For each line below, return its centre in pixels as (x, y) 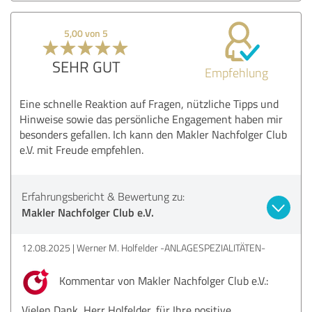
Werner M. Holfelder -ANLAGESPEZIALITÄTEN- (171, 247)
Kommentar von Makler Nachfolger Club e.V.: (162, 280)
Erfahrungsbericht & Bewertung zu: (103, 196)
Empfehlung (236, 72)
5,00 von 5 (86, 33)
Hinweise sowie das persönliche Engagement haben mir (151, 119)
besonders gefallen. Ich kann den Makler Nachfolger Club (153, 134)
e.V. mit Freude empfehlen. (81, 149)
